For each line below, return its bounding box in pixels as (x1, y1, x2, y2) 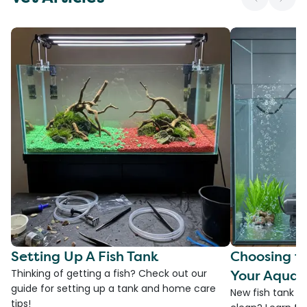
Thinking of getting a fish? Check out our (11, 266, 207, 280)
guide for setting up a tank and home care (11, 281, 216, 295)
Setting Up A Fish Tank (11, 246, 158, 265)
